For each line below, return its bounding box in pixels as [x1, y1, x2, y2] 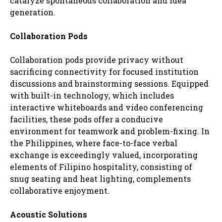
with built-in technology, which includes [10, 90, 174, 101]
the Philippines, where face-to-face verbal [10, 137, 177, 148]
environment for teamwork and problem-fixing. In [10, 125, 210, 136]
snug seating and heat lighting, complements [10, 173, 191, 184]
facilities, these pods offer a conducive [10, 113, 163, 124]
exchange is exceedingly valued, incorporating [10, 149, 198, 160]
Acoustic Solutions [10, 209, 87, 220]
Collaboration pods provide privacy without [10, 54, 183, 65]
